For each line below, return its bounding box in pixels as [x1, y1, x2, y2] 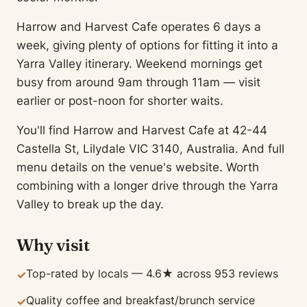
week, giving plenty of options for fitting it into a [16, 38, 278, 52]
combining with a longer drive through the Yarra [16, 179, 278, 193]
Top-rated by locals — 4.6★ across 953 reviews [26, 267, 278, 280]
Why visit [16, 235, 90, 255]
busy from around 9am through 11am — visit [16, 75, 260, 89]
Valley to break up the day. [16, 197, 164, 211]
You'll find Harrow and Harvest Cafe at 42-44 [16, 123, 267, 137]
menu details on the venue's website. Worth [16, 160, 259, 174]
